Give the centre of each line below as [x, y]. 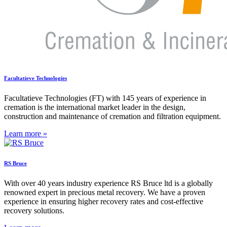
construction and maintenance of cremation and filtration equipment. [112, 116]
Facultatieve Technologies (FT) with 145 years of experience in [105, 98]
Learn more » [26, 133]
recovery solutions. [34, 210]
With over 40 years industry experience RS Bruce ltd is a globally [108, 183]
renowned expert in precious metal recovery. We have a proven [105, 192]
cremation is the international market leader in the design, [95, 107]
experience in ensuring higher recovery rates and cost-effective [104, 201]
